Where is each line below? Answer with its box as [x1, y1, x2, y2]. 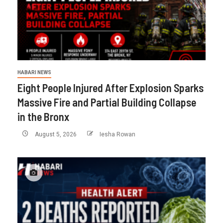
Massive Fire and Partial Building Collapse [17, 96, 196, 109]
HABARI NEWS [17, 70, 51, 76]
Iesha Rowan [100, 130, 135, 138]
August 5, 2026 [33, 130, 78, 138]
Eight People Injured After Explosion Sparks [17, 81, 204, 95]
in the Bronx [17, 110, 69, 123]
